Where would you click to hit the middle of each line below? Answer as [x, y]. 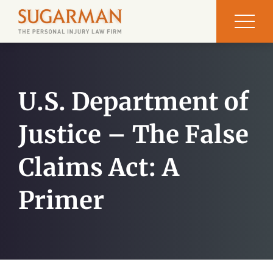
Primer [61, 200]
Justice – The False [133, 135]
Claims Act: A [99, 168]
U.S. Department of [133, 102]
